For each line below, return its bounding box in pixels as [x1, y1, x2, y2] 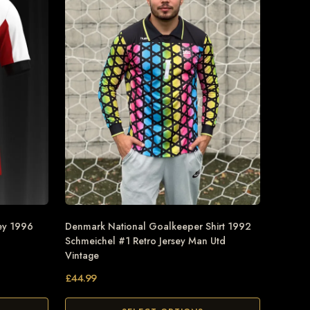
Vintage [65, 248, 99, 263]
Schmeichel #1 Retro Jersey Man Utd [65, 234, 226, 248]
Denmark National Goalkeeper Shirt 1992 [65, 219, 251, 234]
